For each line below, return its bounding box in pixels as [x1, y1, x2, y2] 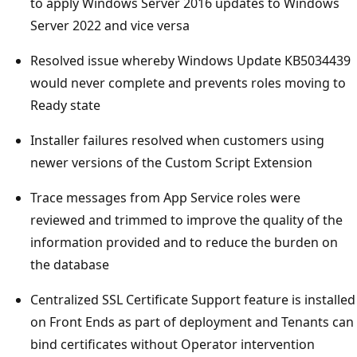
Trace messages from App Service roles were [30, 188, 300, 206]
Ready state [30, 96, 100, 114]
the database [30, 255, 109, 273]
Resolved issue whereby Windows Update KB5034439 [30, 51, 351, 69]
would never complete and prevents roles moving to [30, 73, 346, 92]
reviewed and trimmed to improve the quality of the [30, 210, 343, 229]
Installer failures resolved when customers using [30, 131, 324, 149]
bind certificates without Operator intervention [30, 335, 315, 353]
